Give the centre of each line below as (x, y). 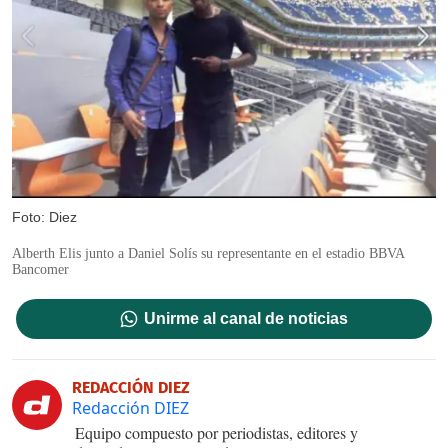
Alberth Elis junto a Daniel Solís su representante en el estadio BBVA (208, 253)
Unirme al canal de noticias (246, 318)
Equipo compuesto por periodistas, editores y (216, 432)
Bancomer (40, 269)
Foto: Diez (44, 216)
